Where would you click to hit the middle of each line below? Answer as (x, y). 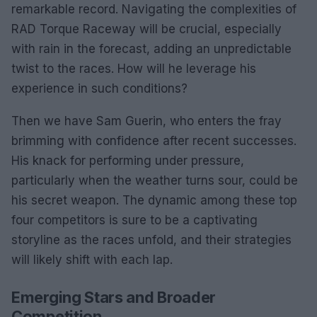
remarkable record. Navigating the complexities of (154, 9)
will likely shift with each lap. (92, 259)
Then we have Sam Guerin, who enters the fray (146, 121)
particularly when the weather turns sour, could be (155, 180)
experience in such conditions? (99, 88)
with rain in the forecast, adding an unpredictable (151, 48)
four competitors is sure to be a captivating (134, 220)
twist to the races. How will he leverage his (134, 68)
